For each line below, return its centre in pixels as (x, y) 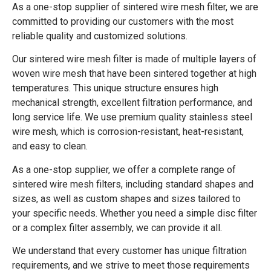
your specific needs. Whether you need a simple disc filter (135, 213)
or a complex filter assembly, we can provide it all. (117, 227)
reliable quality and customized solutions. (100, 36)
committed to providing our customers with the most (123, 21)
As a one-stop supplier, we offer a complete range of (124, 169)
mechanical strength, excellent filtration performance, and (132, 103)
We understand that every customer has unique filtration (129, 251)
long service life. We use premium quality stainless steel (132, 117)
